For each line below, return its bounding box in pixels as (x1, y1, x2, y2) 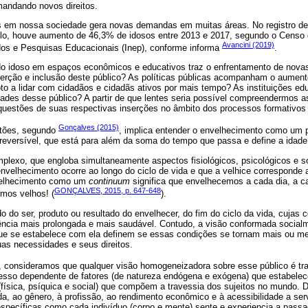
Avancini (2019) (222, 40, 274, 49)
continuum (89, 175, 130, 186)
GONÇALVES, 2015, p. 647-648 (54, 186, 161, 195)
